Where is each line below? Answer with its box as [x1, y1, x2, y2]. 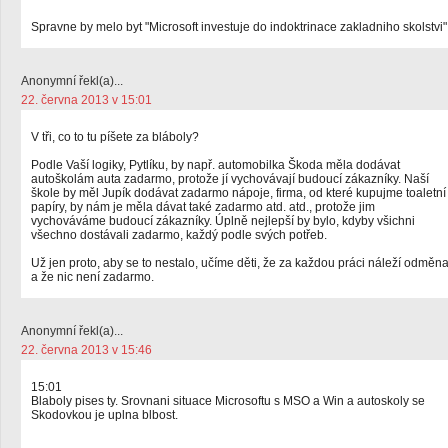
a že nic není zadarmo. [31, 270, 154, 284]
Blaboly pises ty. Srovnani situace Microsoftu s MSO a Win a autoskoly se [31, 394, 425, 408]
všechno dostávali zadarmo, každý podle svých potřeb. [31, 228, 327, 242]
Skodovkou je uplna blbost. [31, 408, 178, 422]
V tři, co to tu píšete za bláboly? [31, 130, 199, 144]
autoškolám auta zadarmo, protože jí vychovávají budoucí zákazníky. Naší [31, 172, 429, 186]
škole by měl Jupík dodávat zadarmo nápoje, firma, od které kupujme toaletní [31, 186, 446, 200]
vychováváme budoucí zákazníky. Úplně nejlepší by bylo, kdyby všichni [31, 214, 415, 228]
